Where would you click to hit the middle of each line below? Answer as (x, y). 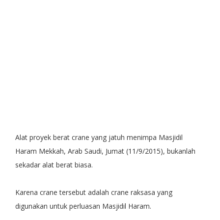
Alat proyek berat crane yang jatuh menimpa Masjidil (99, 137)
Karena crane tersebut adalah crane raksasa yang (94, 192)
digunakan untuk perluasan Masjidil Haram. (83, 206)
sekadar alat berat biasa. (54, 165)
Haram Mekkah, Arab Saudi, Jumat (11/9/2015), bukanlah (105, 151)
